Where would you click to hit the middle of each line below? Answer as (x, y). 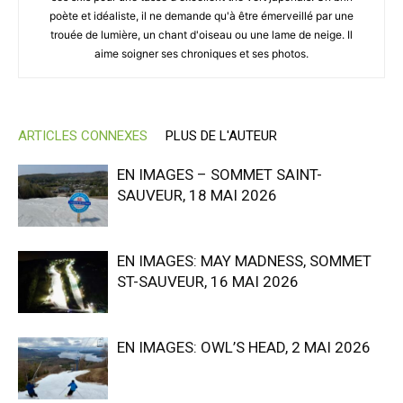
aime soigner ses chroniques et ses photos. (201, 54)
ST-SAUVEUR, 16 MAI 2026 (208, 282)
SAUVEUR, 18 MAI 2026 (197, 196)
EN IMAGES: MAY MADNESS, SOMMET (244, 261)
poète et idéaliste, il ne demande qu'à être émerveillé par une (201, 16)
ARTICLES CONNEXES (83, 136)
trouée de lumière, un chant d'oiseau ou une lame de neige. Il (201, 35)
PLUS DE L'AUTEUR (221, 136)
